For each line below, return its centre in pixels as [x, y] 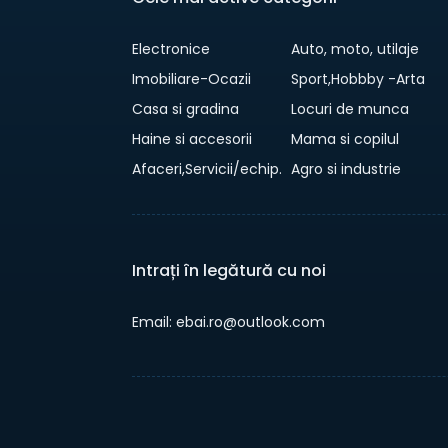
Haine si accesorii [192, 139]
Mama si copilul [345, 139]
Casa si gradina [185, 109]
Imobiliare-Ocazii [191, 79]
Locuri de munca [350, 109]
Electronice [171, 49]
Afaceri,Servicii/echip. [207, 169]
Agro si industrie [346, 169]
